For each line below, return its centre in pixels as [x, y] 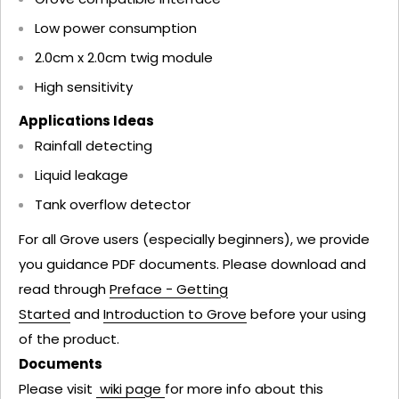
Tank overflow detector [113, 205]
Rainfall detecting [94, 146]
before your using [306, 313]
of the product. [69, 338]
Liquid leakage [81, 175]
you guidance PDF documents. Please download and [192, 264]
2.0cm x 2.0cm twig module [124, 57]
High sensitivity [84, 86]
